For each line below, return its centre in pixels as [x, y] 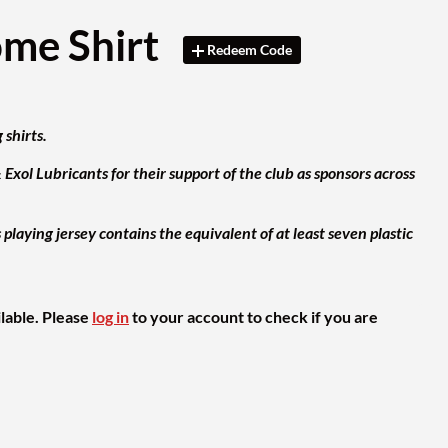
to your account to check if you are [253, 316]
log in [110, 316]
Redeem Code [249, 49]
